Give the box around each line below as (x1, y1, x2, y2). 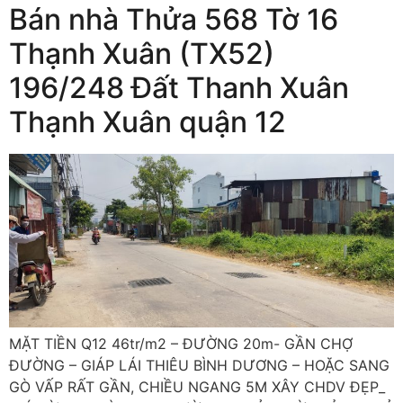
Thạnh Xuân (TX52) (9, 35, 274, 71)
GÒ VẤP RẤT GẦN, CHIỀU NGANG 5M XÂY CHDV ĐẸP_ (9, 377, 385, 396)
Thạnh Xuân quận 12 (9, 103, 286, 139)
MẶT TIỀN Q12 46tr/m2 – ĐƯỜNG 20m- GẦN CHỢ (9, 334, 353, 353)
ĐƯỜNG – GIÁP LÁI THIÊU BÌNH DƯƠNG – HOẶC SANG (9, 355, 390, 374)
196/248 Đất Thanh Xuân (9, 69, 349, 105)
